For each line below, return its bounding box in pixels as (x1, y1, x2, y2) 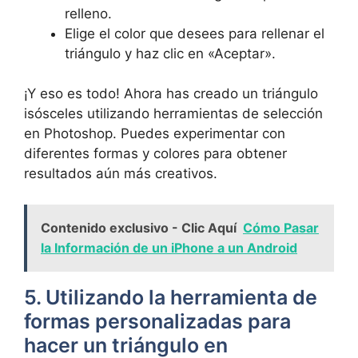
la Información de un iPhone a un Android (41, 239, 297, 256)
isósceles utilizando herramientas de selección (24, 105, 323, 121)
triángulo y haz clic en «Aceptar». (65, 45, 276, 62)
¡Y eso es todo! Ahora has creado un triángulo (24, 86, 318, 101)
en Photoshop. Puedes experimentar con (24, 125, 285, 141)
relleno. (65, 5, 112, 22)
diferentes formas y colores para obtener (24, 145, 287, 161)
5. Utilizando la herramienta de (24, 284, 317, 309)
